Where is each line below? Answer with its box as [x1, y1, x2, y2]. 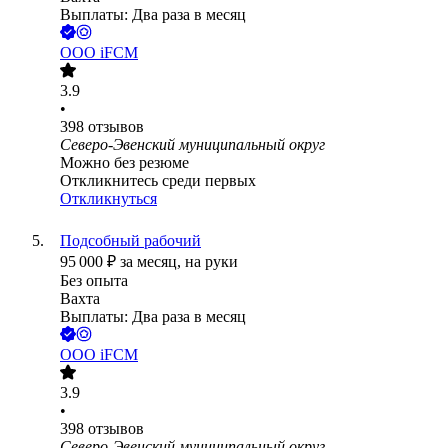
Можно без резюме [60, 154, 189, 172]
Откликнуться [60, 190, 157, 208]
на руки [185, 253, 238, 271]
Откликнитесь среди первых [60, 172, 256, 190]
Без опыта [60, 272, 128, 290]
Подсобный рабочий [60, 232, 201, 250]
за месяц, [120, 253, 185, 271]
